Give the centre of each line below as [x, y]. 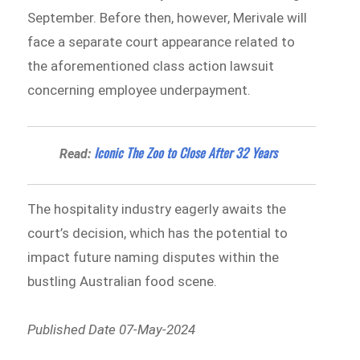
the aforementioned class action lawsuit [151, 66]
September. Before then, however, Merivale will [168, 18]
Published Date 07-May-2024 [112, 329]
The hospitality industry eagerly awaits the [157, 209]
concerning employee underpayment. [139, 90]
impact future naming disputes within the [153, 258]
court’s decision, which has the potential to [158, 233]
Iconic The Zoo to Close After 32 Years [186, 153]
